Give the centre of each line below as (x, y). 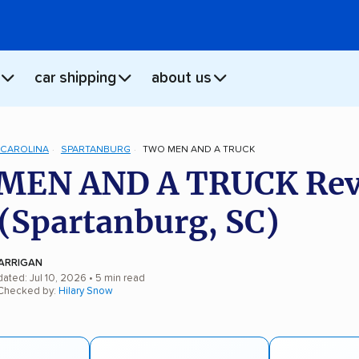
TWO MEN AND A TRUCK (198, 149)
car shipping (75, 79)
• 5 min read (116, 278)
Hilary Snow (86, 291)
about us (182, 79)
